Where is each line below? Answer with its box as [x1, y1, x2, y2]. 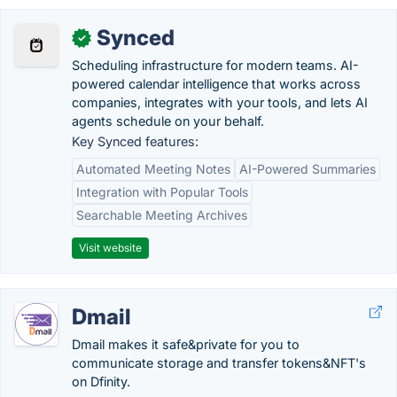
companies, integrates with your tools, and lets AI [72, 95, 368, 110]
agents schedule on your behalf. [72, 113, 264, 128]
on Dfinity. [72, 374, 130, 389]
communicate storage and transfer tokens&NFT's [72, 355, 366, 370]
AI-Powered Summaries [239, 161, 376, 176]
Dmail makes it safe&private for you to [72, 337, 300, 352]
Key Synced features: [72, 134, 198, 149]
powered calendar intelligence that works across [72, 76, 361, 91]
